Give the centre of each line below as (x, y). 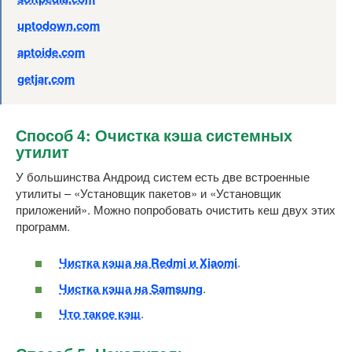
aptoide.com (51, 51)
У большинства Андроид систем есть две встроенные (163, 176)
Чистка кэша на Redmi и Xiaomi (148, 263)
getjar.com (46, 78)
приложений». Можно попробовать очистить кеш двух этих (176, 209)
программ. (43, 225)
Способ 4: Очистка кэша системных (154, 136)
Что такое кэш (100, 314)
